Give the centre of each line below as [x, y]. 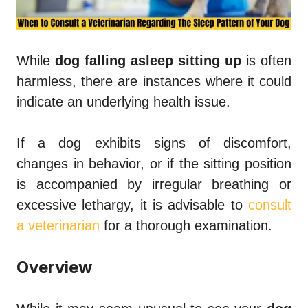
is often [266, 60]
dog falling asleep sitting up [148, 60]
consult [270, 205]
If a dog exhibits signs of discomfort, [154, 143]
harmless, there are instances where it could [154, 81]
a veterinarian [58, 225]
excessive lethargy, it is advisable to [132, 205]
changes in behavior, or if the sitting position [154, 163]
